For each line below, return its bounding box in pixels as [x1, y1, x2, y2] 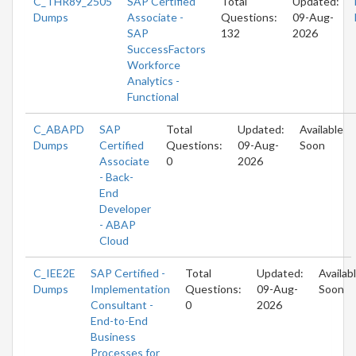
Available [300, 122, 343, 136]
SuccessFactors [127, 41, 206, 56]
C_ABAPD [33, 122, 84, 136]
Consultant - [91, 297, 153, 311]
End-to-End [91, 313, 148, 327]
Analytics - [127, 73, 180, 87]
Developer [99, 201, 151, 215]
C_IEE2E [33, 265, 75, 280]
